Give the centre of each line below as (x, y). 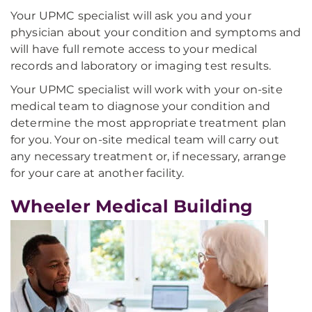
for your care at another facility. (97, 173)
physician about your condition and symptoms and (156, 32)
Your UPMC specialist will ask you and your (131, 16)
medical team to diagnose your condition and (140, 106)
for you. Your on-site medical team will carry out (145, 140)
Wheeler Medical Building (132, 206)
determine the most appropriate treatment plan (149, 123)
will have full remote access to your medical (134, 49)
